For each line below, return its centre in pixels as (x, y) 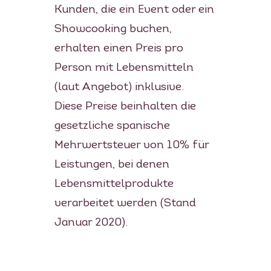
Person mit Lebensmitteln (124, 68)
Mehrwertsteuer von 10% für (131, 145)
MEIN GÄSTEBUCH (212, 12)
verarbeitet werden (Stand (125, 203)
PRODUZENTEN (202, 71)
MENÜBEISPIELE (205, 101)
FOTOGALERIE (200, 130)
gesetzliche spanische (112, 126)
